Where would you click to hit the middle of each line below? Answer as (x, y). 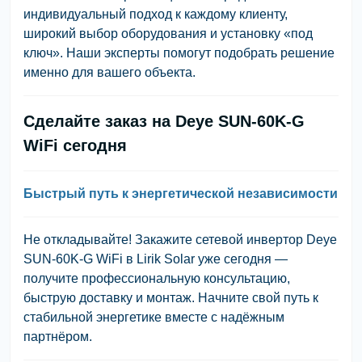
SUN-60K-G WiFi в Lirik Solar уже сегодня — (156, 259)
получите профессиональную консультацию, (157, 278)
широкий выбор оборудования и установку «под (168, 33)
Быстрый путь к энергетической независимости (181, 193)
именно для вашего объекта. (109, 72)
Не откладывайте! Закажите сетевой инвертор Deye (180, 239)
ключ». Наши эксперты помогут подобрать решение (179, 53)
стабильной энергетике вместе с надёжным (154, 317)
